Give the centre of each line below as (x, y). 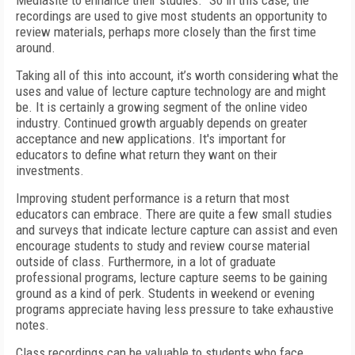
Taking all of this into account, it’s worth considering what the (177, 75)
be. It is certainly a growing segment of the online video (162, 107)
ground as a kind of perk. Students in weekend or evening (165, 293)
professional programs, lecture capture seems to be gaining (172, 277)
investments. (50, 170)
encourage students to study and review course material (163, 246)
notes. (32, 325)
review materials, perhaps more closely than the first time (166, 32)
